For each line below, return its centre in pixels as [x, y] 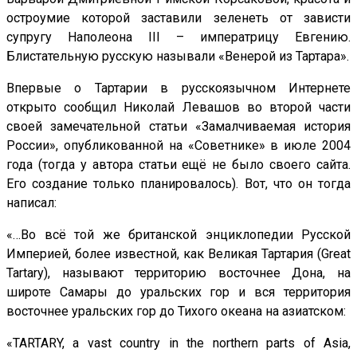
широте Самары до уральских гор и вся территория [178, 292]
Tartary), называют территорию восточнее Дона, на [178, 273]
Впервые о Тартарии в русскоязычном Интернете [178, 88]
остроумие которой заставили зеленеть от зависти [178, 18]
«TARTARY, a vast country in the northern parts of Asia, [178, 343]
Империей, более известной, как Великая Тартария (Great [178, 254]
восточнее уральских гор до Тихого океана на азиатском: [176, 312]
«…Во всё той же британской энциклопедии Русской [178, 235]
